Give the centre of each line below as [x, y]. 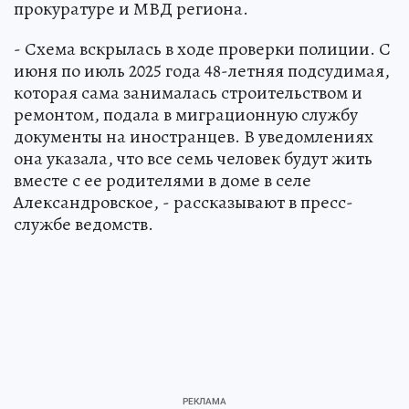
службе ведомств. [84, 225]
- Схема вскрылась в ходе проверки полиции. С [202, 49]
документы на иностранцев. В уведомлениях [194, 137]
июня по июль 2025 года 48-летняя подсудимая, [202, 71]
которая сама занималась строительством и [188, 93]
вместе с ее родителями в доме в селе [163, 181]
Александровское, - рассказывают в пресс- [184, 203]
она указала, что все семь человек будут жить [193, 159]
